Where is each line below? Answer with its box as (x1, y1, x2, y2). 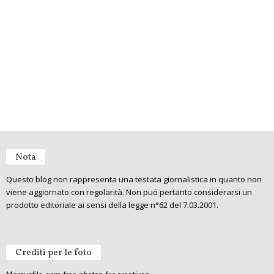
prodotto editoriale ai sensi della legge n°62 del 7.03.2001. (6, 199, 218, 211)
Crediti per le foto (15, 246, 92, 260)
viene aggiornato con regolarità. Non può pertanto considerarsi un (6, 187, 252, 198)
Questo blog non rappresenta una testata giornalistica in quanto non (6, 174, 262, 185)
